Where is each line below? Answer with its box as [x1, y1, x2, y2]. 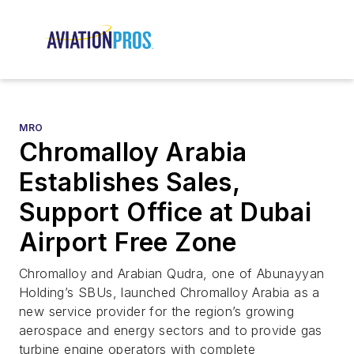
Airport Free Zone [19, 227, 237, 258]
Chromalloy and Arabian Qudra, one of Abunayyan [19, 265, 325, 282]
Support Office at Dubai [19, 197, 312, 228]
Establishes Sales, [19, 167, 240, 198]
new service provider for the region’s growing [19, 303, 294, 320]
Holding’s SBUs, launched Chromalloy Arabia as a [19, 284, 320, 301]
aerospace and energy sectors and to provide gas [19, 322, 322, 339]
